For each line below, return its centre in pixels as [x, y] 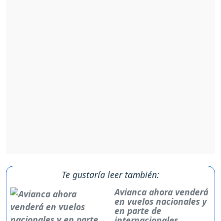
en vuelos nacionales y [161, 202]
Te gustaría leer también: [110, 175]
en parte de [138, 211]
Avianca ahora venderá [162, 192]
